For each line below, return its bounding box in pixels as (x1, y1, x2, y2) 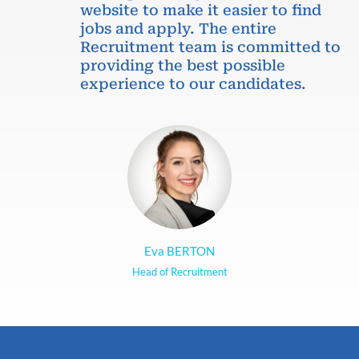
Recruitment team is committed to (80, 38, 341, 55)
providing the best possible (80, 56, 285, 74)
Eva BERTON (144, 243, 215, 258)
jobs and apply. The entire (80, 19, 276, 37)
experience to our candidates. (80, 75, 306, 92)
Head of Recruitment (131, 264, 228, 278)
